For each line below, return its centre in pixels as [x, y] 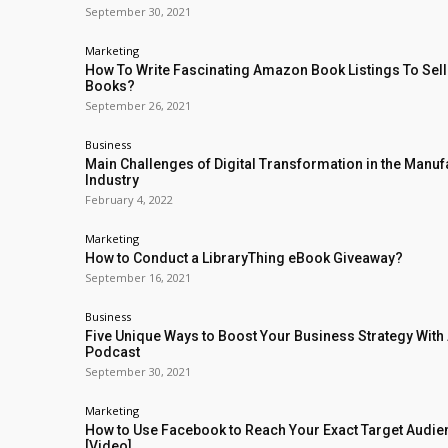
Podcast [112, 352]
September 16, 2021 [138, 277]
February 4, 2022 [129, 199]
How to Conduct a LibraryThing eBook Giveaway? [244, 258]
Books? [110, 86]
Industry [112, 180]
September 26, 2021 [138, 105]
